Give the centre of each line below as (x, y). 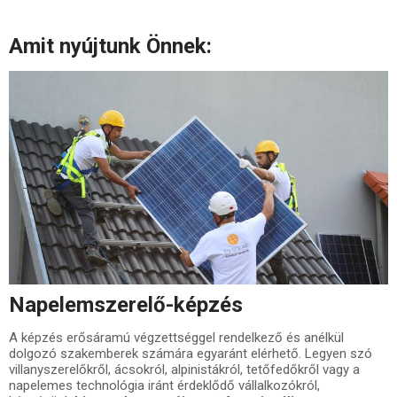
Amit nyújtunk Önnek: (110, 46)
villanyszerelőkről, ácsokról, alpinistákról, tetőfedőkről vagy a (184, 369)
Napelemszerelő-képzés (126, 304)
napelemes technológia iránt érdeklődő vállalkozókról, (164, 385)
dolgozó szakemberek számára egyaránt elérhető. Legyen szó (191, 353)
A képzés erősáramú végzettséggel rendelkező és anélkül (176, 337)
